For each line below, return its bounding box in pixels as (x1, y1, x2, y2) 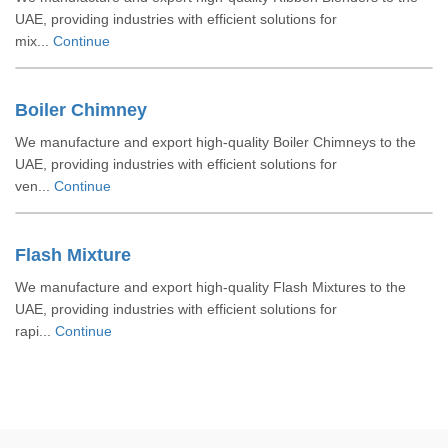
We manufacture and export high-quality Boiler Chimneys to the (15, 134, 416, 150)
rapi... (15, 323, 55, 339)
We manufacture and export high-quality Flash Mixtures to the (15, 279, 406, 295)
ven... (15, 178, 54, 194)
